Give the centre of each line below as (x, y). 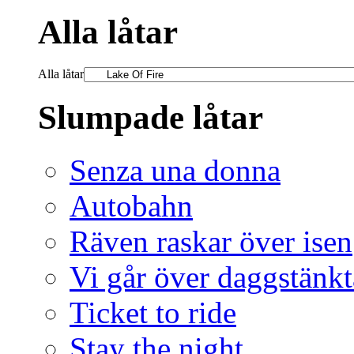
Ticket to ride (153, 312)
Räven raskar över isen (211, 241)
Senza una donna (175, 170)
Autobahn (131, 205)
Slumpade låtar (151, 117)
